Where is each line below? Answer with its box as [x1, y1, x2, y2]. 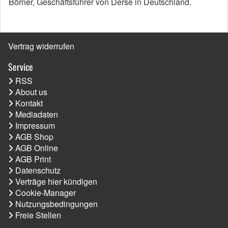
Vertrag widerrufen [8, 40, 74, 52]
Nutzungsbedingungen [15, 197, 98, 210]
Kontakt [15, 97, 43, 109]
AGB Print [15, 153, 51, 165]
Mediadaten [15, 108, 58, 120]
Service [8, 60, 33, 73]
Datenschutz [15, 164, 61, 176]
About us [15, 85, 47, 98]
